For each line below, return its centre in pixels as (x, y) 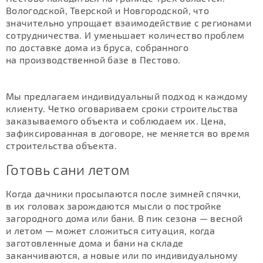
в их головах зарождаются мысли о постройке (114, 206)
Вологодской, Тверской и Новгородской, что (108, 11)
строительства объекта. (62, 146)
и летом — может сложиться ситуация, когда (111, 231)
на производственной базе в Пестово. (95, 60)
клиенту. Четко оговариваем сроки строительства (122, 109)
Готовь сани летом (68, 170)
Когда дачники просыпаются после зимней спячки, (124, 194)
